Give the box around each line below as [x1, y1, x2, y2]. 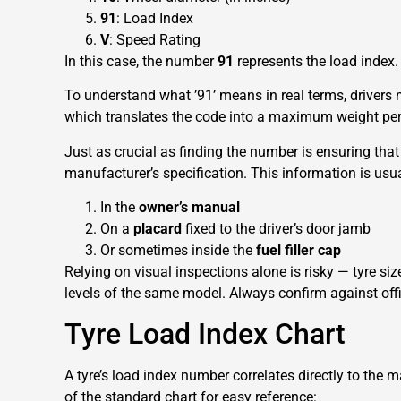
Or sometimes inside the [100, 241, 256, 259]
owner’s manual [139, 198, 240, 216]
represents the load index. [234, 52, 398, 70]
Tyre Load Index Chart [64, 317, 346, 352]
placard [133, 219, 182, 237]
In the [100, 198, 139, 216]
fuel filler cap [256, 241, 341, 259]
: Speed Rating [109, 30, 200, 48]
